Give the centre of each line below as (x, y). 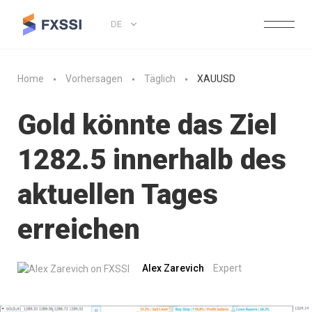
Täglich (160, 79)
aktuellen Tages (118, 195)
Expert (227, 268)
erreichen (79, 229)
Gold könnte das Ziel (147, 125)
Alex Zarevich (173, 268)
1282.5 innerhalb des (152, 160)
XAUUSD (216, 79)
